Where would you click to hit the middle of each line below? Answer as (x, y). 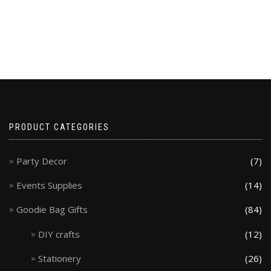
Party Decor (42, 161)
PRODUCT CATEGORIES (59, 127)
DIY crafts (59, 234)
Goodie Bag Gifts (52, 210)
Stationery (60, 258)
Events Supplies (49, 185)
